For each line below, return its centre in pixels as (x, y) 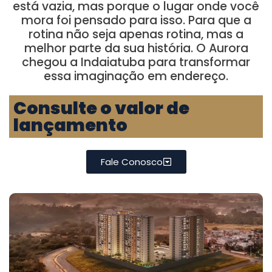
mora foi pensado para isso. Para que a (136, 20)
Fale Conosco (131, 162)
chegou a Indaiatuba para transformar (136, 62)
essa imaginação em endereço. (136, 76)
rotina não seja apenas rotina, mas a (136, 34)
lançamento (70, 125)
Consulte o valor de (101, 108)
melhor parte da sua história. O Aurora (136, 48)
